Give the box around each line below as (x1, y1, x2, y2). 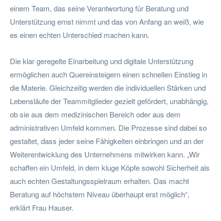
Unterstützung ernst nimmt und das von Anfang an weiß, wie (10, 16, 204, 27)
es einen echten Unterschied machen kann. (10, 29, 149, 40)
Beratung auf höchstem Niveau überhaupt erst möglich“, (10, 188, 189, 199)
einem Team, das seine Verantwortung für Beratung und (10, 2, 188, 13)
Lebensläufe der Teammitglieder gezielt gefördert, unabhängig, (10, 95, 209, 106)
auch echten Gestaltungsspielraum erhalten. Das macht (10, 175, 189, 186)
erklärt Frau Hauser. (10, 202, 74, 213)
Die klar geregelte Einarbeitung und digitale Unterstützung (10, 55, 193, 66)
